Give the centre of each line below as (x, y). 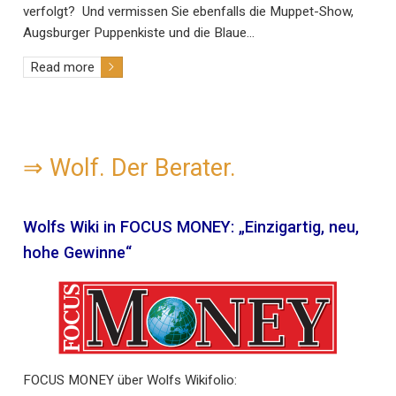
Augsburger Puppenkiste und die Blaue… (139, 32)
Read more (62, 67)
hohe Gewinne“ (77, 252)
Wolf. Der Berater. (143, 168)
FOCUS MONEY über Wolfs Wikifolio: (130, 380)
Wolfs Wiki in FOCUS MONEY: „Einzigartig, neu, (191, 226)
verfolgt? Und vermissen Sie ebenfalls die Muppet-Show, (188, 11)
